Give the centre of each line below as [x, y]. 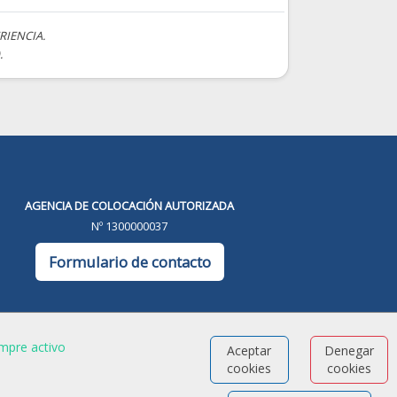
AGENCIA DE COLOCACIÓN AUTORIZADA [130, 206]
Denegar [349, 350]
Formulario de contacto [129, 262]
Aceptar [249, 350]
